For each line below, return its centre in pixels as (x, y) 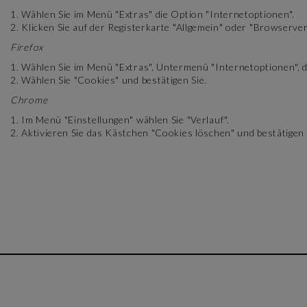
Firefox (27, 47)
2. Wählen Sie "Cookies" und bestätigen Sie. (109, 80)
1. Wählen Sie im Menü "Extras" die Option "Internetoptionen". (152, 14)
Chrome (29, 100)
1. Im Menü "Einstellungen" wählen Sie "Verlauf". (120, 120)
